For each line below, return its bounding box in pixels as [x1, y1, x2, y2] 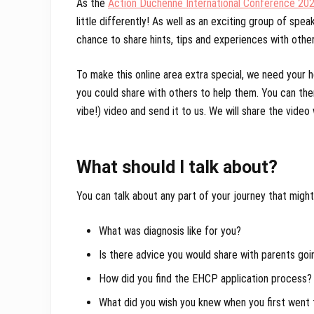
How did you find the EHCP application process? [99, 272, 312, 286]
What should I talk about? [76, 157, 278, 178]
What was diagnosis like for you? [99, 224, 241, 238]
